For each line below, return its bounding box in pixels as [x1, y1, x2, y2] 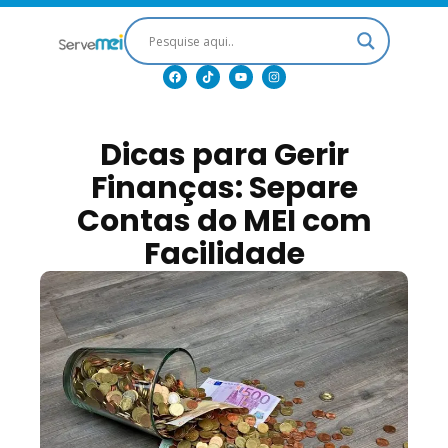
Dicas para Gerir [99, 134, 349, 176]
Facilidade [143, 233, 305, 275]
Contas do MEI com [76, 200, 372, 242]
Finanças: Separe [90, 167, 358, 209]
